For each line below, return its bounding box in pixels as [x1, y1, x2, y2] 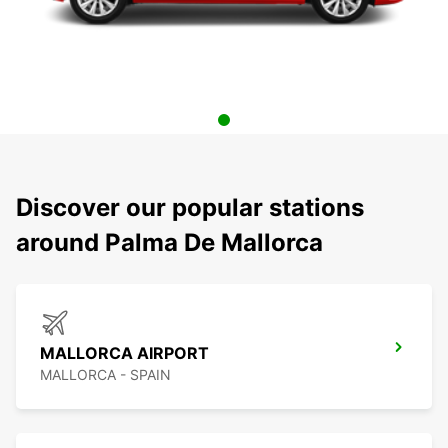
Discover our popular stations [16, 193, 364, 223]
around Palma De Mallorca [16, 228, 323, 258]
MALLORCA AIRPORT [40, 343, 209, 364]
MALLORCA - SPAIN [40, 366, 171, 384]
